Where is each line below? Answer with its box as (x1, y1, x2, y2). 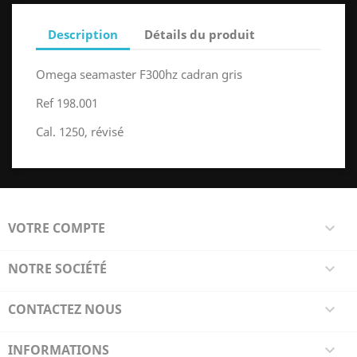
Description (48, 25, 118, 42)
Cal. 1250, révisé (36, 124, 124, 140)
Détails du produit (144, 25, 256, 42)
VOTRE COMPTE (8, 219, 105, 237)
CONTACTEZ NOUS (8, 300, 122, 319)
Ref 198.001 (36, 95, 98, 112)
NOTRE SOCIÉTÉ (8, 260, 107, 278)
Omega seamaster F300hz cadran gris (36, 66, 242, 83)
